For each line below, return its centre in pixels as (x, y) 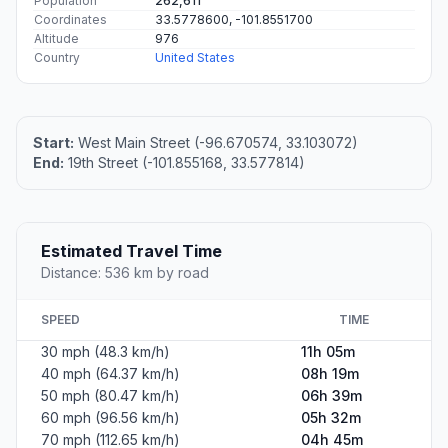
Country (57, 58)
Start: (53, 143)
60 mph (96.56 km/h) (110, 418)
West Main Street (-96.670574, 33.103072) (216, 143)
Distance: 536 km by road (125, 273)
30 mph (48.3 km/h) (105, 352)
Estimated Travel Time (131, 251)
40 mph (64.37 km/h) (110, 374)
